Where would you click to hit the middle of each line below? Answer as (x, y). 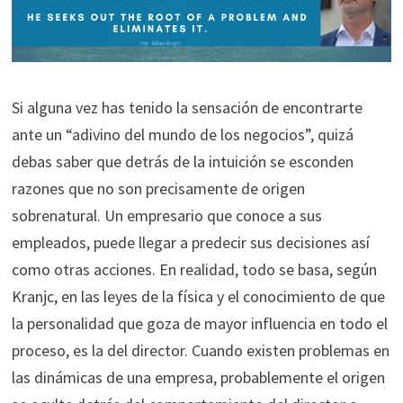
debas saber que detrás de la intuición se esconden (182, 161)
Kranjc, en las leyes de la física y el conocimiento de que (198, 296)
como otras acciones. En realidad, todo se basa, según (194, 269)
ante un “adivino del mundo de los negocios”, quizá (182, 134)
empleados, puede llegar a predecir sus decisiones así (190, 242)
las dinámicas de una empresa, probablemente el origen (198, 377)
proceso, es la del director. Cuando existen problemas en (200, 350)
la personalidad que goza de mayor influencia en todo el (199, 323)
